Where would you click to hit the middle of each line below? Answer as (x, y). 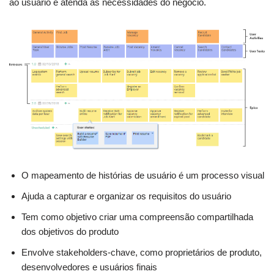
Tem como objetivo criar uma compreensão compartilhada (137, 217)
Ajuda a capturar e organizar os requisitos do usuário (126, 196)
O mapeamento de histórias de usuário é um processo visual (143, 176)
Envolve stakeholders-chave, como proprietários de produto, (142, 253)
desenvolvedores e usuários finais (89, 267)
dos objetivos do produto (70, 232)
